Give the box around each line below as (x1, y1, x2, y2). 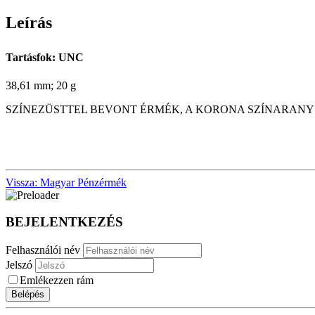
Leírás (6, 13, 52, 32)
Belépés (11, 289, 44, 300)
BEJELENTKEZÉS (6, 214, 123, 230)
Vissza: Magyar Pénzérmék (6, 176, 127, 188)
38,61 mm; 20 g (6, 79, 76, 91)
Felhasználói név (6, 244, 80, 257)
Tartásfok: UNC (6, 51, 84, 63)
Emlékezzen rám (20, 274, 94, 287)
